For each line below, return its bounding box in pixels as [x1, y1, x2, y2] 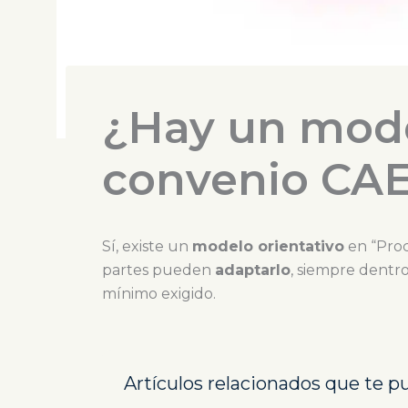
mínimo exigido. [102, 285, 216, 302]
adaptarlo [215, 261, 291, 279]
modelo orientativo [192, 238, 344, 255]
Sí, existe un [102, 238, 192, 255]
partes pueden [102, 261, 215, 279]
